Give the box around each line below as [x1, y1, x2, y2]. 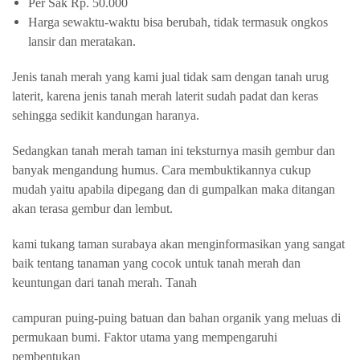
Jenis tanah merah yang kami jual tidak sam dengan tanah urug [12, 70, 329, 84]
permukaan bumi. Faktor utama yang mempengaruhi [12, 330, 277, 344]
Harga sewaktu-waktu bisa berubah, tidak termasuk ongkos [28, 15, 328, 29]
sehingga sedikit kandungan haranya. [12, 108, 199, 122]
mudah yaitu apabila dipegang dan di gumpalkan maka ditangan [12, 182, 335, 196]
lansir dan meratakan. [28, 35, 136, 48]
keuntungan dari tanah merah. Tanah [12, 276, 197, 289]
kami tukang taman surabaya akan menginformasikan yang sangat [12, 237, 345, 251]
